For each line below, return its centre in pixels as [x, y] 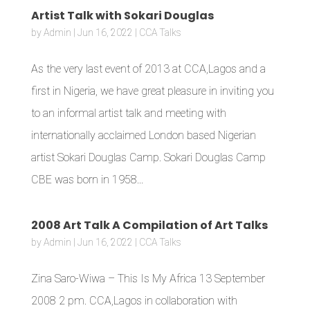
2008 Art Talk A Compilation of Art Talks [149, 225]
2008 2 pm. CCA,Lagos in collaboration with [134, 301]
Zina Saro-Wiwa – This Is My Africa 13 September [148, 279]
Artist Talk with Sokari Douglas [122, 16]
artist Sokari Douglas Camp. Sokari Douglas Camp [148, 157]
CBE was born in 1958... [87, 180]
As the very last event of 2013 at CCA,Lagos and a [148, 69]
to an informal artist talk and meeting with [128, 113]
